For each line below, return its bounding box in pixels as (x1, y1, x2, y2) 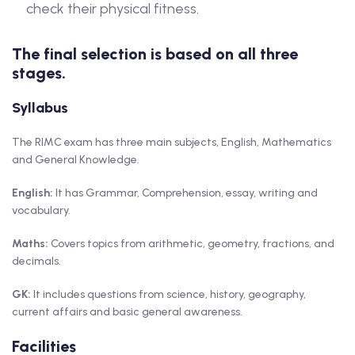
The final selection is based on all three (12, 44, 298, 64)
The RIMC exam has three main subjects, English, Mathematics (12, 136, 331, 150)
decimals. (12, 254, 61, 269)
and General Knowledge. (12, 153, 139, 167)
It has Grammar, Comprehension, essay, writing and (53, 186, 318, 200)
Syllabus (12, 99, 68, 117)
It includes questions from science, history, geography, (31, 288, 306, 302)
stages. (12, 63, 66, 83)
